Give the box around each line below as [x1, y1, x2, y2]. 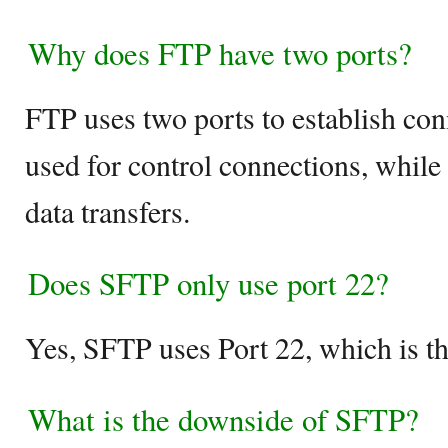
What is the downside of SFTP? [28, 398, 419, 440]
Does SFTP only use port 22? [28, 262, 389, 304]
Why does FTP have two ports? [28, 32, 412, 74]
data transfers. [25, 191, 190, 231]
